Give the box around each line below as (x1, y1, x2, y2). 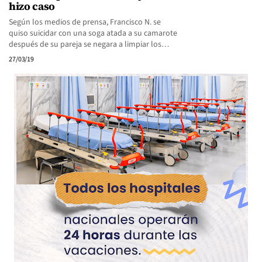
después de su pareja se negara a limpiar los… (9, 39, 169, 50)
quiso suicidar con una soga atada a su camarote (9, 27, 177, 39)
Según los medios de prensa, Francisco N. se (9, 16, 161, 28)
